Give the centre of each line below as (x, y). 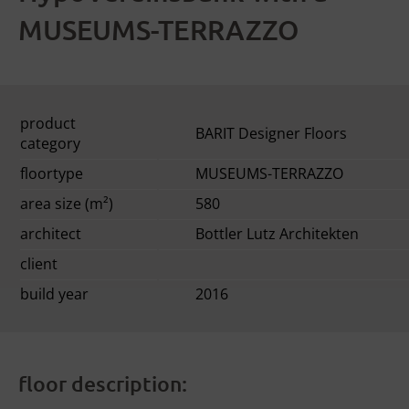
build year (54, 294)
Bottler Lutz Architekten (277, 234)
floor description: (103, 384)
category (50, 144)
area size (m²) (67, 204)
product (48, 124)
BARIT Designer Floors (271, 134)
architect (51, 234)
